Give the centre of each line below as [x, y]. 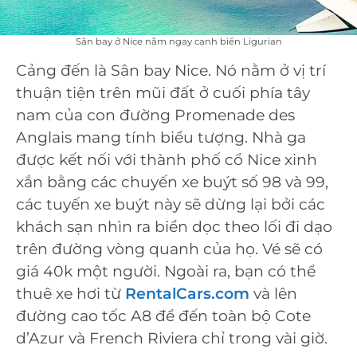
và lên [273, 293]
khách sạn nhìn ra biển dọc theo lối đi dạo [174, 226]
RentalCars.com [187, 293]
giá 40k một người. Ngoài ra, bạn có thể [166, 271]
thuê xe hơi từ [71, 293]
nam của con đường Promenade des [155, 115]
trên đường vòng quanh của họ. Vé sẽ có [169, 249]
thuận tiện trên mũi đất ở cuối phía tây [163, 92]
